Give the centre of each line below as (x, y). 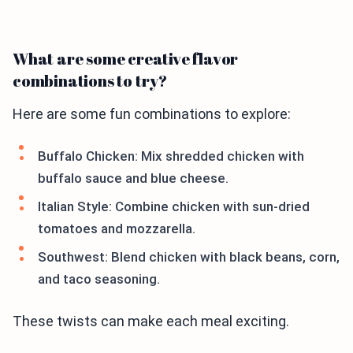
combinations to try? (90, 81)
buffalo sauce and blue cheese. (133, 178)
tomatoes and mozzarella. (117, 229)
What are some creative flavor (126, 59)
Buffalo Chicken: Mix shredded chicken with (171, 156)
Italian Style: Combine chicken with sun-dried (174, 207)
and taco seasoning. (99, 279)
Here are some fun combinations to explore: (152, 114)
